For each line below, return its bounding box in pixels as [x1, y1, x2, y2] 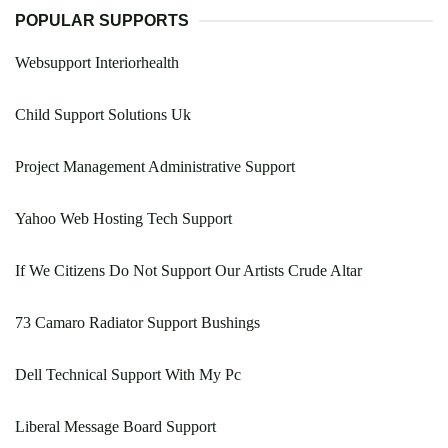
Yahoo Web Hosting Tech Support [15, 210, 232, 228]
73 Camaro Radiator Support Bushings [15, 314, 260, 332]
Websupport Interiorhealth [15, 54, 179, 72]
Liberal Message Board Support [15, 418, 216, 436]
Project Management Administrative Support [15, 158, 295, 176]
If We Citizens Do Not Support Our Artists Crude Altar [15, 262, 362, 280]
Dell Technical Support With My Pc [15, 366, 241, 384]
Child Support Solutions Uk [15, 106, 191, 124]
